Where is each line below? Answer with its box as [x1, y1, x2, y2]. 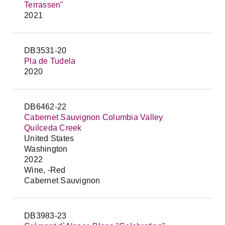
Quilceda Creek [24, 124, 82, 132]
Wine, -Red [24, 166, 66, 174]
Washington [24, 145, 68, 153]
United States [24, 134, 74, 143]
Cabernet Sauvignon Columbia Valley [24, 113, 163, 122]
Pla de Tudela [24, 57, 76, 65]
